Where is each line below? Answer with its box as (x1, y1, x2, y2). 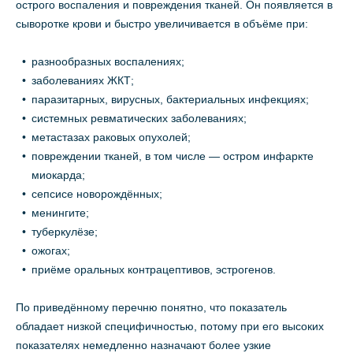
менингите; (32, 206, 89, 220)
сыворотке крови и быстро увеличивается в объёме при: (16, 17, 308, 31)
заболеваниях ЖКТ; (32, 74, 134, 87)
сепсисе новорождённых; (32, 188, 162, 201)
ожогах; (32, 244, 70, 258)
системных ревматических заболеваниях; (32, 112, 247, 125)
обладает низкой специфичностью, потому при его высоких (16, 320, 324, 333)
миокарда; (32, 169, 85, 182)
